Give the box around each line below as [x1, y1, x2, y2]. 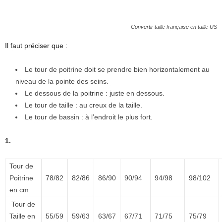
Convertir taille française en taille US [131, 23, 217, 30]
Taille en [9, 212, 35, 220]
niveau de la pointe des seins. [15, 77, 109, 85]
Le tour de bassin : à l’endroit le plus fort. [25, 112, 153, 121]
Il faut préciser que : [5, 41, 67, 50]
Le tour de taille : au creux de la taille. [25, 101, 142, 109]
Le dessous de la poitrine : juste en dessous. [25, 89, 165, 97]
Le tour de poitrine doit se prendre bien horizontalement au [25, 65, 210, 73]
